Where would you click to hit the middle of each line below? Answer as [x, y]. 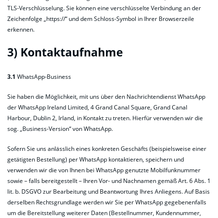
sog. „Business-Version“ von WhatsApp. [60, 129]
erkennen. [21, 30]
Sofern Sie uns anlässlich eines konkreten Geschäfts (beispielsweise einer [107, 149]
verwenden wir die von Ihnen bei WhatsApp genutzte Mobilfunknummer [104, 170]
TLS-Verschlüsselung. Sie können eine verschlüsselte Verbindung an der [104, 8]
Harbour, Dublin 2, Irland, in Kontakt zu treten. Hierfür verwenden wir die [105, 118]
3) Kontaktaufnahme [65, 53]
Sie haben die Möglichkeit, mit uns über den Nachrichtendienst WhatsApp [106, 97]
